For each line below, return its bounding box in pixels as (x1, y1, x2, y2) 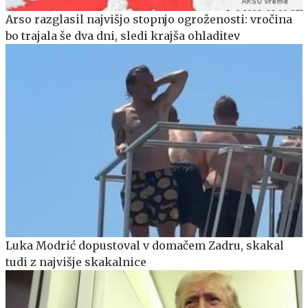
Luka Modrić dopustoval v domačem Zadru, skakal (5, 239, 284, 253)
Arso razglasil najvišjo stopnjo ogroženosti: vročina (5, 12, 292, 27)
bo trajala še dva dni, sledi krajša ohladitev (5, 29, 240, 43)
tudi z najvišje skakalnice (5, 255, 146, 269)
